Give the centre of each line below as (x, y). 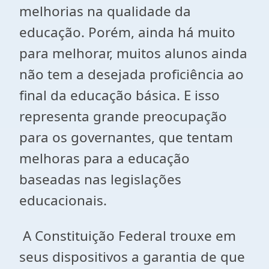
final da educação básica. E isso (119, 95)
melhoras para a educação (104, 158)
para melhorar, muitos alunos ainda (133, 53)
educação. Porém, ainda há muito (127, 32)
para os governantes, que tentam (126, 137)
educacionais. (63, 200)
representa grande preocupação (123, 116)
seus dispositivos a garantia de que (132, 257)
